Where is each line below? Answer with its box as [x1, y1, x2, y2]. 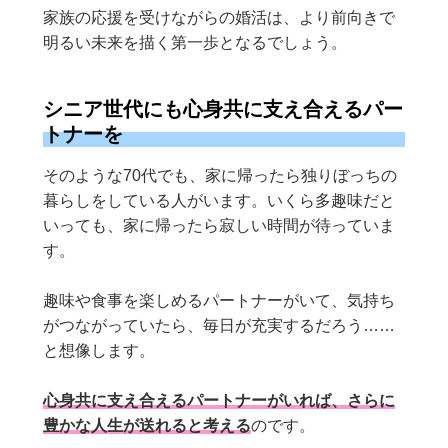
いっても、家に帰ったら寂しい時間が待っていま [43, 217, 396, 235]
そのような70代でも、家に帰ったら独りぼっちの [43, 167, 398, 185]
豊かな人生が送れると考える [43, 417, 252, 435]
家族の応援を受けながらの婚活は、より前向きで [43, 9, 396, 27]
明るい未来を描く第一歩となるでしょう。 [43, 34, 348, 52]
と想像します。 [43, 342, 156, 360]
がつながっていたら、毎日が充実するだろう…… [43, 317, 396, 335]
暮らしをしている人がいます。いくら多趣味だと [43, 192, 396, 210]
